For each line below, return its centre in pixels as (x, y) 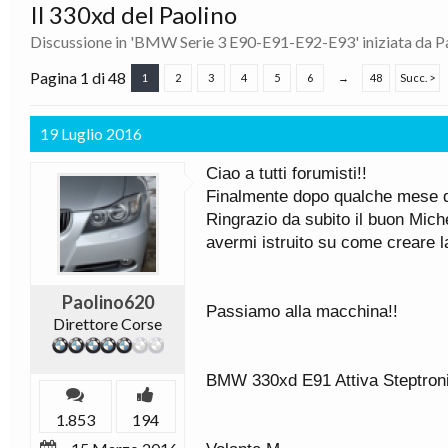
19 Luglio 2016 (91, 133)
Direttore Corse (107, 323)
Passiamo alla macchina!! (302, 311)
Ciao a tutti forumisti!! (286, 173)
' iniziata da (395, 41)
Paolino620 (107, 302)
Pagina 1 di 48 (78, 77)
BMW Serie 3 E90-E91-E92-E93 (244, 41)
